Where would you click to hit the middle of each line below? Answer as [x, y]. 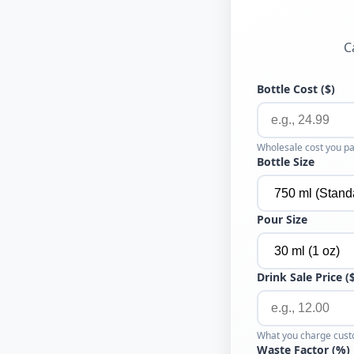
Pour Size [282, 219]
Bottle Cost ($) [296, 89]
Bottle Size [286, 162]
